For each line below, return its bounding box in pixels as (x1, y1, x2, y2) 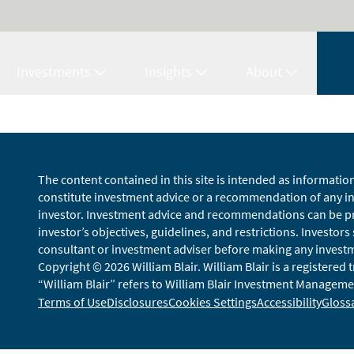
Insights (145, 62, 192, 81)
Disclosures (107, 294, 168, 310)
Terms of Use (38, 294, 107, 310)
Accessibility (257, 294, 322, 310)
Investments (17, 62, 91, 81)
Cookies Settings (168, 294, 257, 310)
